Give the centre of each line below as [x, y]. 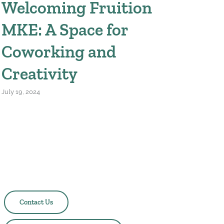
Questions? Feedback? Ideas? [61, 175]
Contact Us [36, 202]
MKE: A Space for [64, 29]
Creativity [39, 73]
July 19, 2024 [20, 92]
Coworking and [58, 51]
